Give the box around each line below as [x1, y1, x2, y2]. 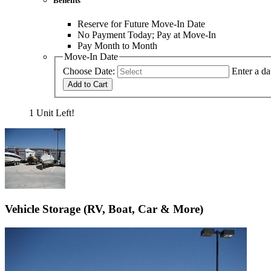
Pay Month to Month [77, 40, 157, 51]
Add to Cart [68, 80, 108, 90]
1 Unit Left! [29, 108, 74, 119]
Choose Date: [63, 66, 115, 77]
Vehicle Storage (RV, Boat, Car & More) [5, 203, 203, 215]
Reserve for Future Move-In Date [77, 18, 205, 29]
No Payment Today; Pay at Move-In [77, 29, 216, 40]
